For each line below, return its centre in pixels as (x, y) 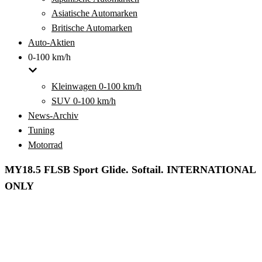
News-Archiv (53, 116)
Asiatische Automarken (94, 13)
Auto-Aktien (51, 42)
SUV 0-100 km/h (84, 101)
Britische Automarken (92, 28)
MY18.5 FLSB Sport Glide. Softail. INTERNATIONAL (130, 170)
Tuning (41, 130)
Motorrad (45, 145)
